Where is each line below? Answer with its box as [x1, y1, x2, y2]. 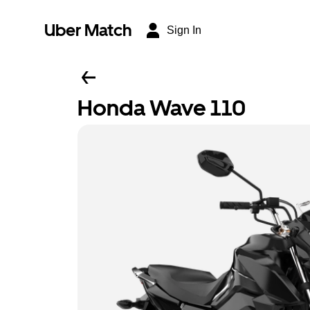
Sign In [167, 24, 201, 36]
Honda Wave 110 [77, 95, 246, 121]
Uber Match [44, 20, 132, 40]
